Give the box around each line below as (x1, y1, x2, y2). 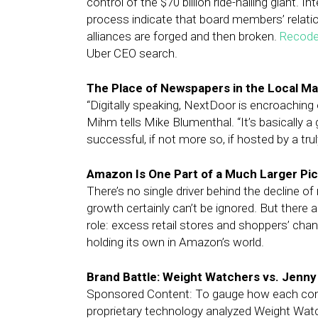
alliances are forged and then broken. (87, 29, 280, 43)
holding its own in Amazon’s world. (87, 235, 264, 249)
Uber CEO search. (87, 46, 177, 60)
